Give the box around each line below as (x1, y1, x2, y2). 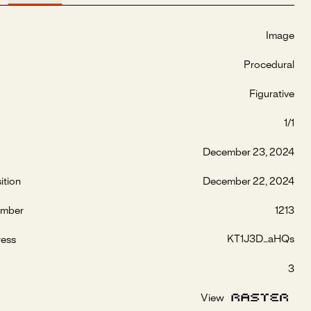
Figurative (249, 90, 294, 100)
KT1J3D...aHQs (227, 235, 294, 245)
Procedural (244, 60, 294, 71)
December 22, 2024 (203, 177, 294, 187)
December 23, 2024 (203, 148, 294, 158)
